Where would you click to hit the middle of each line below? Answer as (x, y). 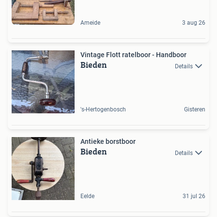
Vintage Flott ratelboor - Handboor (133, 55)
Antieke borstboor (108, 142)
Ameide (90, 23)
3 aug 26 (194, 23)
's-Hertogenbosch (103, 110)
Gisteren (195, 110)
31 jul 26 (194, 196)
